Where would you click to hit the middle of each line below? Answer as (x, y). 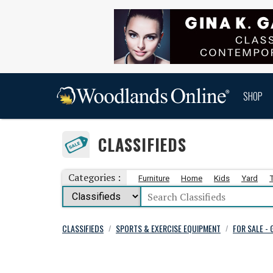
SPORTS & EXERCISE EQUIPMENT (168, 228)
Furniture (154, 178)
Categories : (94, 177)
